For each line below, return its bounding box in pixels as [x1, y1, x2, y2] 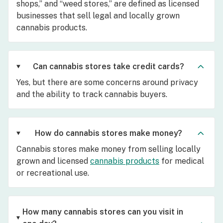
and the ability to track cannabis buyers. [16, 89, 167, 99]
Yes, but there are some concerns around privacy [16, 77, 198, 87]
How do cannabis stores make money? [35, 128, 183, 138]
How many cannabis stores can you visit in [22, 207, 183, 217]
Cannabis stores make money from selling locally [16, 144, 201, 154]
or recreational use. [16, 168, 89, 178]
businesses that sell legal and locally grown [16, 10, 180, 20]
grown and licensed [16, 156, 90, 166]
